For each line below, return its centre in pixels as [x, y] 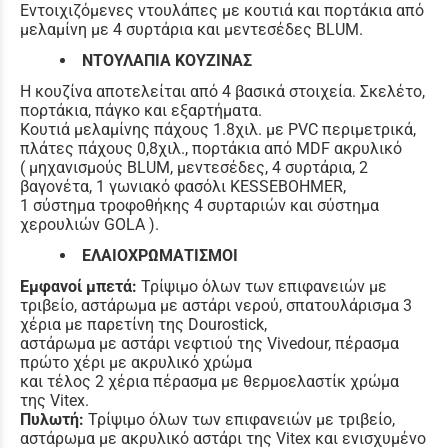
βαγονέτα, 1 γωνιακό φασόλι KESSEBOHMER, [183, 186]
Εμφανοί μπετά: [78, 286]
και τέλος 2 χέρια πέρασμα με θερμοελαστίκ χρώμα [209, 381]
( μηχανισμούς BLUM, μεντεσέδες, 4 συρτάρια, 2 [194, 167]
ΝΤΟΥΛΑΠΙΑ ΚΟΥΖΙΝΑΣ [167, 60]
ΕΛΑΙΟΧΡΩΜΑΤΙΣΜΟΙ [160, 255]
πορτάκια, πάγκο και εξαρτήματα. [141, 110]
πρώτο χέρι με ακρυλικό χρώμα [136, 362]
